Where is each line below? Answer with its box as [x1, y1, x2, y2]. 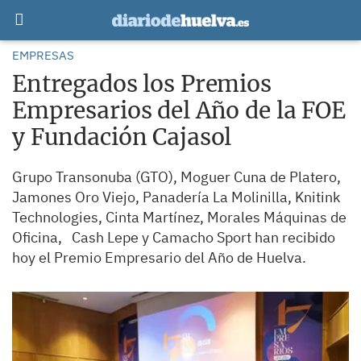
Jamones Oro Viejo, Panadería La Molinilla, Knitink [12, 188, 340, 206]
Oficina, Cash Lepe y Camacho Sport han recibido [12, 228, 335, 247]
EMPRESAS [12, 48, 74, 63]
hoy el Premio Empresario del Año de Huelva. [12, 248, 306, 267]
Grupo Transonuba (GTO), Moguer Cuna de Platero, [12, 168, 341, 186]
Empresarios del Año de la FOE [12, 96, 346, 125]
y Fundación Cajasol [12, 122, 232, 151]
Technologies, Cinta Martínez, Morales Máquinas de [12, 208, 346, 226]
